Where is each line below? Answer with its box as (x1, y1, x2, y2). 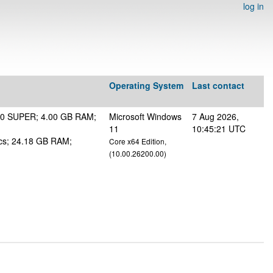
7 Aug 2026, (192, 110, 239, 122)
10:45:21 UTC (192, 122, 246, 135)
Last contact (192, 79, 244, 91)
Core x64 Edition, (109, 136, 166, 146)
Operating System (109, 79, 183, 91)
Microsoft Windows (109, 110, 182, 122)
